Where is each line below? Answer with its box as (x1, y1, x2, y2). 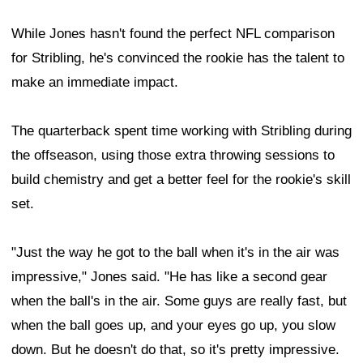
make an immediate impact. (11, 75, 178, 91)
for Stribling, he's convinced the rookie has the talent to (11, 50, 344, 66)
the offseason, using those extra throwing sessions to (11, 147, 335, 164)
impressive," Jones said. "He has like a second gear (11, 269, 327, 285)
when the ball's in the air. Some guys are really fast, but (11, 293, 347, 310)
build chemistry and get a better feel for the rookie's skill (11, 172, 351, 188)
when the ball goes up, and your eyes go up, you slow (11, 318, 335, 334)
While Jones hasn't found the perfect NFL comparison (11, 26, 335, 42)
